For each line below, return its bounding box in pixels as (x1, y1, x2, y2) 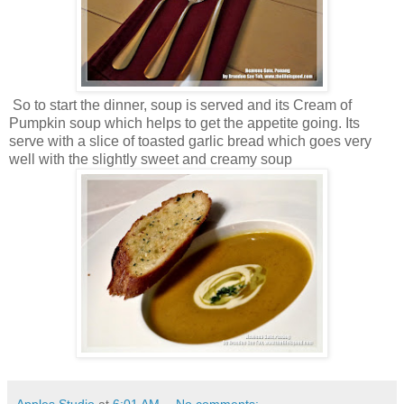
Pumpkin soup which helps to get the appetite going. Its (9, 115, 360, 131)
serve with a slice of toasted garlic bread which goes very (9, 133, 372, 149)
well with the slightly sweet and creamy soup (9, 151, 292, 167)
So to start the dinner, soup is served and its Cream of (9, 96, 352, 113)
